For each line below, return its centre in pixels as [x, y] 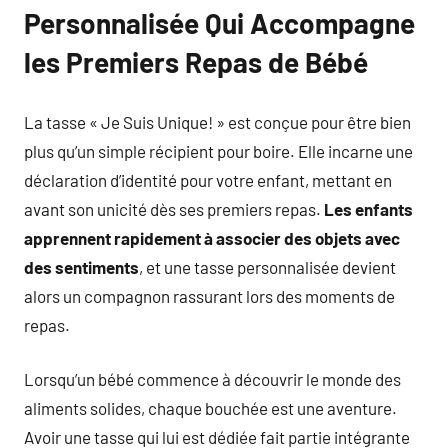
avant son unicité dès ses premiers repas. [174, 208]
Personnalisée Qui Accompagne [219, 23]
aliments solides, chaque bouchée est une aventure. [210, 408]
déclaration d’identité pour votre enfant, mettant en [208, 179]
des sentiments [81, 266]
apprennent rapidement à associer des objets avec [212, 237]
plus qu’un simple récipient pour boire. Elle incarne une [218, 150]
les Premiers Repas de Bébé [196, 62]
